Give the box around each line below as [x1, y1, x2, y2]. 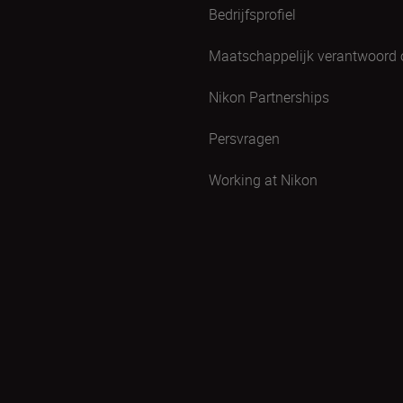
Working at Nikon [209, 169, 318, 190]
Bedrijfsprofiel [209, 4, 296, 24]
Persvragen [209, 128, 280, 148]
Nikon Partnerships [209, 86, 329, 107]
